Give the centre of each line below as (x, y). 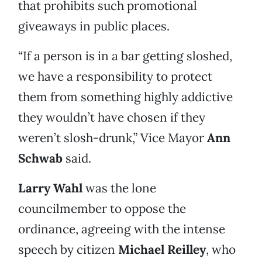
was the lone (119, 188)
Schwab (40, 158)
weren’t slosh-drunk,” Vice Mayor (113, 138)
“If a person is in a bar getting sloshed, (125, 56)
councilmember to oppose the (102, 209)
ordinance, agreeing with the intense (122, 229)
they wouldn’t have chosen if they (112, 118)
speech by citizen (68, 250)
